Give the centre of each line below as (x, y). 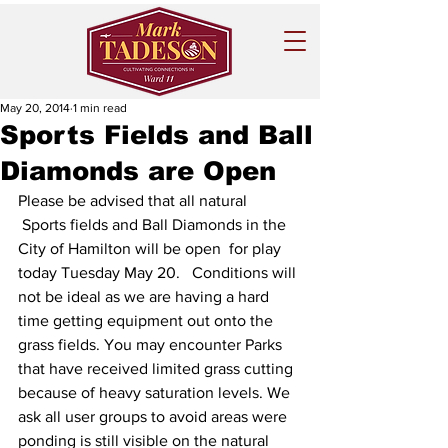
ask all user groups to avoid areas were (154, 416)
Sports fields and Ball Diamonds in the (154, 224)
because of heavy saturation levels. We (156, 392)
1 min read (100, 108)
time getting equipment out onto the (147, 320)
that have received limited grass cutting (157, 368)
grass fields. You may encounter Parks (152, 344)
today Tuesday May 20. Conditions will (159, 272)
